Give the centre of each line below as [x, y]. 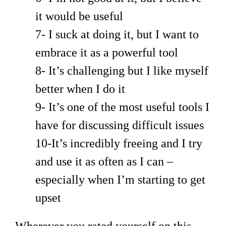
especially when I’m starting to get [120, 179]
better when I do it [80, 89]
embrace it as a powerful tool [107, 52]
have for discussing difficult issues [120, 125]
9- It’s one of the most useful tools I [122, 107]
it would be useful [79, 16]
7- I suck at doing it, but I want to [117, 34]
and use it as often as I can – [104, 161]
